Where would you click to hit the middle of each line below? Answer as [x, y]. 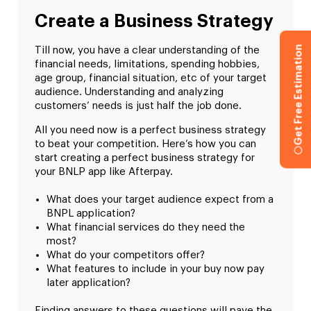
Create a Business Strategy [154, 22]
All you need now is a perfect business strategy [150, 130]
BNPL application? [91, 213]
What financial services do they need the [146, 227]
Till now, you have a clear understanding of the [147, 51]
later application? [89, 283]
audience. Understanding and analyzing [129, 92]
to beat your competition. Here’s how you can [145, 144]
